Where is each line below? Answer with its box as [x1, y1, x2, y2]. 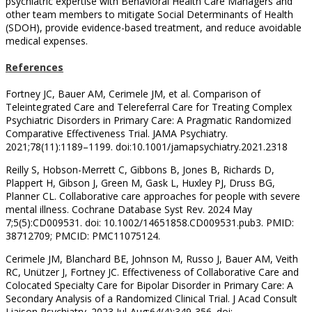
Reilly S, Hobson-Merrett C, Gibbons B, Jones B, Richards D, [6, 162, 274, 176]
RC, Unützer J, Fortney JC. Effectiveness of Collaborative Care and [6, 265, 299, 279]
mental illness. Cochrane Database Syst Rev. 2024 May [6, 202, 252, 216]
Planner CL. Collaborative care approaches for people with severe [6, 189, 300, 203]
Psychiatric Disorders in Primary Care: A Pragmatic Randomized [6, 113, 291, 127]
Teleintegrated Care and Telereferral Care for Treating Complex [6, 100, 292, 114]
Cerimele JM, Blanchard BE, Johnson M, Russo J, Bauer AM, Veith [6, 251, 298, 265]
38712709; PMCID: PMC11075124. [6, 228, 160, 242]
